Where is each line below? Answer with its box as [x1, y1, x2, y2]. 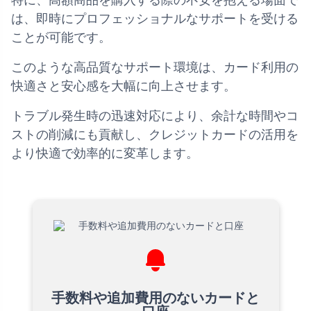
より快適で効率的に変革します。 [11, 146, 199, 161]
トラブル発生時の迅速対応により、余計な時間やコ [11, 109, 299, 124]
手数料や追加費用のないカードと [51, 289, 260, 307]
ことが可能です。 [11, 31, 111, 45]
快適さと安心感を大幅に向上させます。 [11, 79, 236, 94]
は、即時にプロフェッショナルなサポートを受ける [11, 12, 299, 26]
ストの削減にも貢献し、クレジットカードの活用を [11, 128, 299, 142]
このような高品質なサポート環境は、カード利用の [11, 60, 299, 75]
